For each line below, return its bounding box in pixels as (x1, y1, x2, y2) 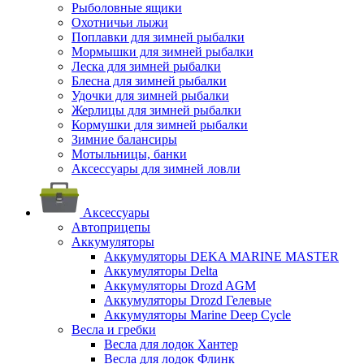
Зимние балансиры (71, 132, 177, 146)
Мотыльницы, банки (71, 147, 187, 161)
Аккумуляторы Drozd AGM (104, 279, 256, 292)
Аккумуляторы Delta (104, 264, 218, 278)
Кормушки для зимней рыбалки (71, 118, 248, 132)
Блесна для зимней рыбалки (71, 74, 227, 88)
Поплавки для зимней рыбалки (71, 30, 245, 44)
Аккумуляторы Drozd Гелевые (104, 293, 271, 307)
